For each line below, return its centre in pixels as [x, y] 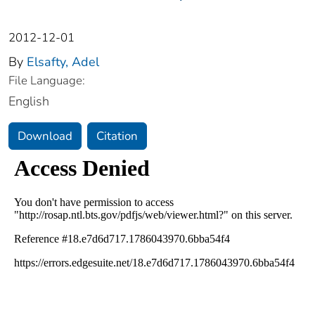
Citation [117, 136]
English [29, 102]
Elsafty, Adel [63, 62]
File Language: [47, 81]
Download [45, 136]
